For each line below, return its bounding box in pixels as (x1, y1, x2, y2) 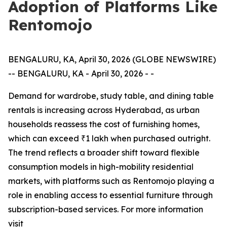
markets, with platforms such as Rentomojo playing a (8, 176, 214, 186)
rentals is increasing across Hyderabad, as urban (8, 105, 200, 115)
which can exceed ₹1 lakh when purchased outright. (8, 133, 210, 143)
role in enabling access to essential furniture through (8, 190, 213, 200)
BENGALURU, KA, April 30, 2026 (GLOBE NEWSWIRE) (8, 54, 216, 64)
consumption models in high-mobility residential (8, 162, 194, 172)
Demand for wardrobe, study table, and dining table (8, 91, 214, 101)
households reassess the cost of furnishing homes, (8, 119, 200, 129)
